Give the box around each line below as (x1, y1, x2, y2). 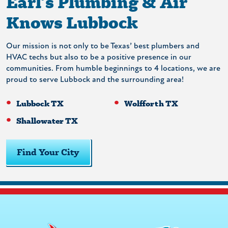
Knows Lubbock (6, 11, 138, 33)
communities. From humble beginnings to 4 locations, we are (6, 64, 220, 73)
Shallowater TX (16, 115, 78, 126)
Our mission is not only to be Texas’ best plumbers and (6, 42, 199, 50)
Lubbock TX (16, 97, 64, 108)
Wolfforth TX (124, 97, 178, 108)
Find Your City (17, 146, 79, 158)
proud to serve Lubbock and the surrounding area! (6, 75, 184, 84)
